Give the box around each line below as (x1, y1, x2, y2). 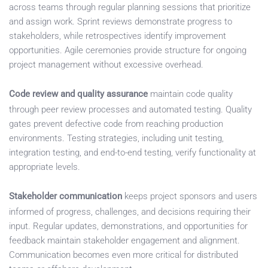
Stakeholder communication (9, 191, 122, 202)
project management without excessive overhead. (9, 59, 203, 71)
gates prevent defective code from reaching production (9, 118, 223, 130)
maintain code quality (148, 89, 233, 100)
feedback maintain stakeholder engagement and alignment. (9, 235, 240, 246)
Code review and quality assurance (9, 89, 148, 100)
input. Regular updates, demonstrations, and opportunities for (9, 221, 248, 232)
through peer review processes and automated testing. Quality (9, 104, 252, 115)
